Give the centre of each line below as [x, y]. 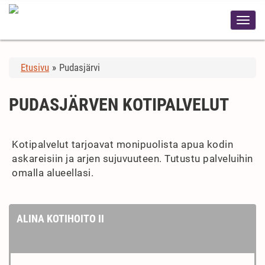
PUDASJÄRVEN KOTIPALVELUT [119, 104]
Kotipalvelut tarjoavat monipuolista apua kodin [122, 144]
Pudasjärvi [80, 67]
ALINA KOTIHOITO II [60, 219]
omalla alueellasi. [53, 173]
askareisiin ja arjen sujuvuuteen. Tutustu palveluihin [132, 159]
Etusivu [35, 67]
